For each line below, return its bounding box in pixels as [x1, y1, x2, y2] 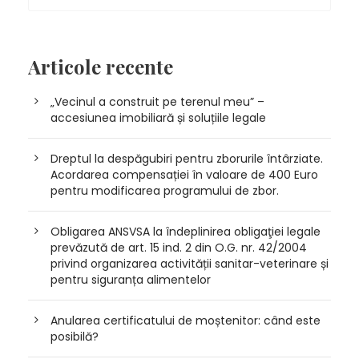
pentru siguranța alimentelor [50, 272, 211, 288]
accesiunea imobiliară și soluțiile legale [50, 110, 266, 126]
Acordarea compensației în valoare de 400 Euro [50, 167, 318, 183]
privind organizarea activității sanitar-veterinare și [50, 256, 329, 272]
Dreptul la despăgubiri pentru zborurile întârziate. [50, 151, 323, 167]
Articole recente [28, 54, 173, 79]
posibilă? [50, 329, 99, 345]
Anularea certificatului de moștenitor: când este [50, 313, 321, 329]
